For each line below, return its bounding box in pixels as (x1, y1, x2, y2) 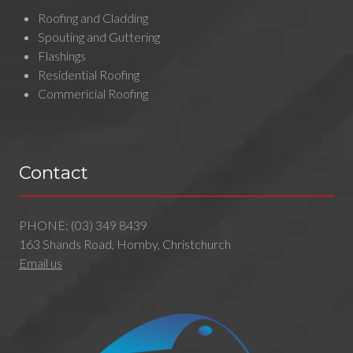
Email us (19, 255, 62, 270)
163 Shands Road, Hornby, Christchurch (19, 236, 231, 251)
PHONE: (19, 217, 71, 232)
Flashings (38, 47, 86, 63)
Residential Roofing (38, 66, 139, 82)
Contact (19, 161, 88, 184)
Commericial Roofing (38, 85, 148, 101)
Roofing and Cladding (38, 9, 148, 25)
